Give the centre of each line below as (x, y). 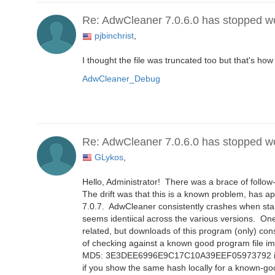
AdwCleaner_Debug (121, 79)
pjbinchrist (114, 36)
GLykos (109, 157)
